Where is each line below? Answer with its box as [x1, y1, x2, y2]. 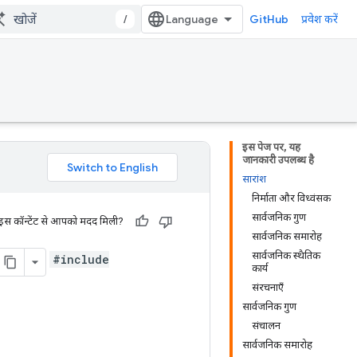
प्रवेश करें [301, 13, 338, 25]
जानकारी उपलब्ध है [242, 154, 314, 166]
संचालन [252, 320, 280, 331]
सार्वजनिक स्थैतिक [252, 249, 320, 261]
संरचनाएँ [252, 281, 284, 293]
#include [53, 251, 109, 267]
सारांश [242, 173, 266, 185]
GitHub [249, 12, 288, 26]
